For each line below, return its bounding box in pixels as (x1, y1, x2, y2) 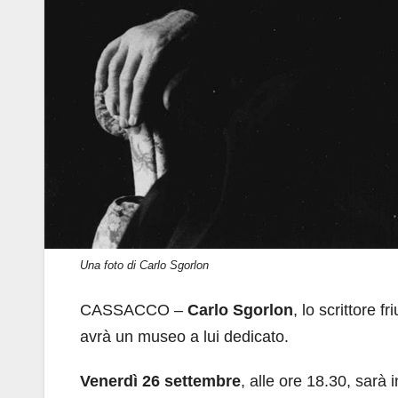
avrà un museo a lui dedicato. (80, 328, 289, 346)
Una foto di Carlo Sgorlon (80, 259, 209, 273)
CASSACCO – (80, 301, 187, 320)
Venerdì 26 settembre (80, 372, 241, 391)
